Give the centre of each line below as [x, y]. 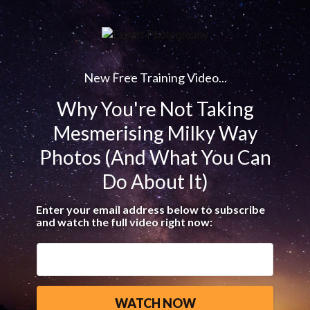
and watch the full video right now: [124, 221]
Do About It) [155, 181]
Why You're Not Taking [155, 108]
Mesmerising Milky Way [155, 133]
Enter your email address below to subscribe [151, 209]
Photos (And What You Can [155, 157]
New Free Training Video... [155, 77]
